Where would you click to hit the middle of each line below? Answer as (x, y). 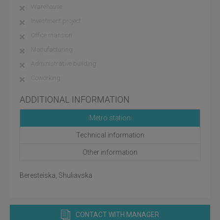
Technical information (110, 135)
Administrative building (64, 64)
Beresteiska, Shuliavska (56, 175)
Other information (110, 152)
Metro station (110, 118)
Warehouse (47, 7)
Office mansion (52, 35)
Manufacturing (52, 49)
